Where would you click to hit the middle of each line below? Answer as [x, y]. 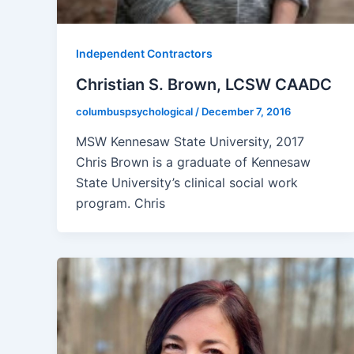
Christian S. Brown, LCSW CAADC [204, 84]
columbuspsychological [136, 111]
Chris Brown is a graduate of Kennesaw [193, 162]
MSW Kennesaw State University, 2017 [194, 141]
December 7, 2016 [246, 111]
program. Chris [121, 203]
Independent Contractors [144, 54]
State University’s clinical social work [187, 182]
